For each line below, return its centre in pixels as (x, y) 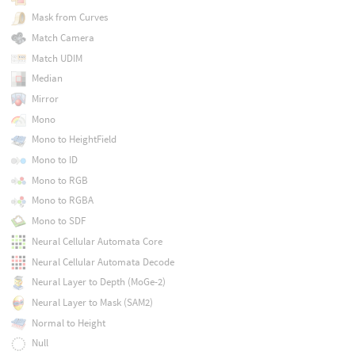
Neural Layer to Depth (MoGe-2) (98, 282)
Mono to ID (54, 160)
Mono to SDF (58, 221)
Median (47, 78)
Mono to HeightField (74, 139)
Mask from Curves (69, 17)
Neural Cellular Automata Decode (103, 261)
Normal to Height (68, 323)
